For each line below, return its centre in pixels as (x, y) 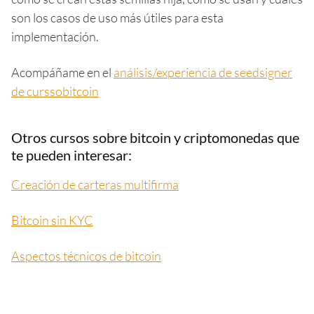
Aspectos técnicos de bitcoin (86, 256)
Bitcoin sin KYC (52, 220)
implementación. (55, 36)
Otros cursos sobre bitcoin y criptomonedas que (155, 137)
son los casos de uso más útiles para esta (117, 18)
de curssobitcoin (55, 91)
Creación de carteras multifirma (95, 184)
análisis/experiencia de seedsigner (203, 72)
